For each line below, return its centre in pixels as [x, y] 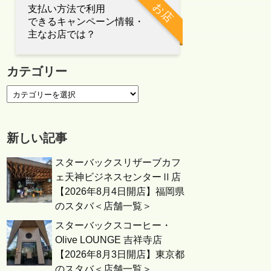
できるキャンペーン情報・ [86, 21]
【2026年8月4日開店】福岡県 [120, 191]
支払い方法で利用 [67, 9]
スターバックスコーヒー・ [113, 225]
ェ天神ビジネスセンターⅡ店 [118, 177]
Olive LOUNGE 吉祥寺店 [109, 240]
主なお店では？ [62, 34]
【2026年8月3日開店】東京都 [120, 254]
